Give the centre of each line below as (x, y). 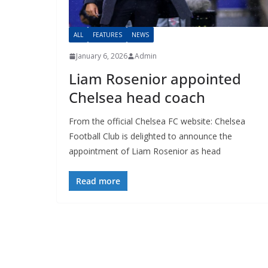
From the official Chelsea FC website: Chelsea (157, 121)
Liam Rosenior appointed (155, 79)
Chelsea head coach (137, 98)
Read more (98, 181)
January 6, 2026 (101, 56)
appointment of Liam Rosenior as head (144, 151)
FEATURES (107, 35)
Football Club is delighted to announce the (150, 136)
